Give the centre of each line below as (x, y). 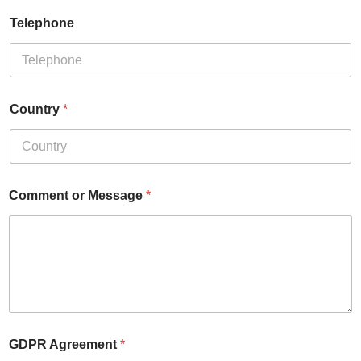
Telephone (42, 23)
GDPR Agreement (64, 344)
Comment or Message (77, 196)
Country (36, 110)
